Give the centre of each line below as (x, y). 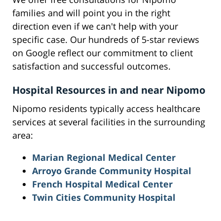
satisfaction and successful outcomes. (92, 66)
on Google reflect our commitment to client (103, 53)
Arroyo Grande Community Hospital (112, 171)
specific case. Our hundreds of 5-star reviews (106, 40)
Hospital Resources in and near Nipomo (109, 90)
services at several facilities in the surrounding (109, 122)
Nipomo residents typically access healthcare (106, 109)
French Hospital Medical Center (102, 184)
